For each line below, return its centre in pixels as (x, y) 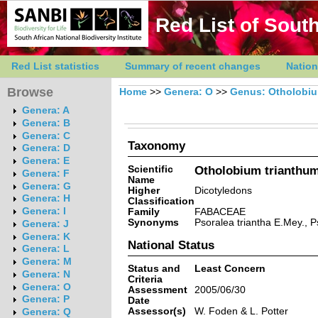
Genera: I (44, 212)
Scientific (150, 169)
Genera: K (46, 236)
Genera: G (46, 186)
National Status (171, 245)
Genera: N (46, 274)
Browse (30, 92)
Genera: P (45, 300)
